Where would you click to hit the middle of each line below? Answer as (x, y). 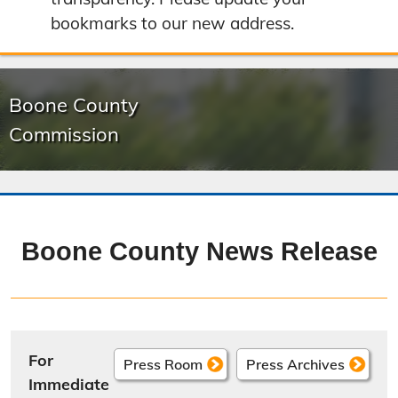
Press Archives (295, 364)
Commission (64, 134)
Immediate (69, 384)
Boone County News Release (199, 251)
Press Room (163, 364)
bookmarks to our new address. (172, 23)
